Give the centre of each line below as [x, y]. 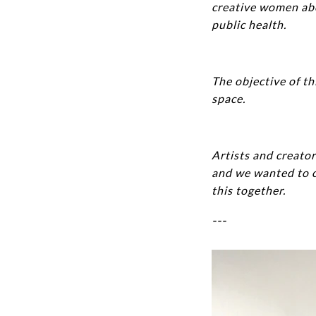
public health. [251, 24]
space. [230, 98]
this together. [248, 190]
